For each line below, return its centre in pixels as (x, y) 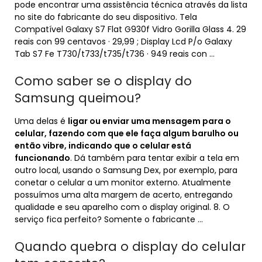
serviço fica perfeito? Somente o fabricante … (109, 219)
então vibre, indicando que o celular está (103, 146)
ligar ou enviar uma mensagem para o (149, 121)
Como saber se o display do (103, 81)
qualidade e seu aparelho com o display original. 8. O (122, 207)
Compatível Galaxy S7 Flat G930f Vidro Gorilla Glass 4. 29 (130, 29)
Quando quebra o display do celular (130, 247)
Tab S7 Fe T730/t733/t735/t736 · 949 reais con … (115, 54)
